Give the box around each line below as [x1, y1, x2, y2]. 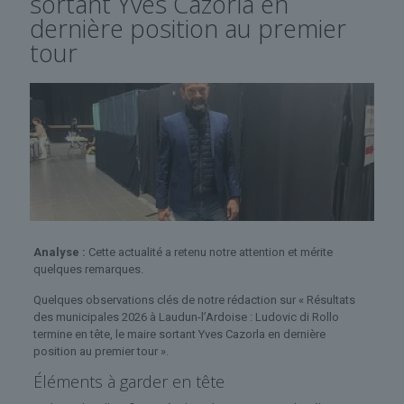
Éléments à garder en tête [32, 370, 225, 392]
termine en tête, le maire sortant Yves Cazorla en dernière [32, 326, 326, 341]
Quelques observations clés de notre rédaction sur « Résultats [32, 292, 355, 307]
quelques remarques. [32, 262, 143, 276]
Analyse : [32, 244, 86, 259]
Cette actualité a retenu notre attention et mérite [85, 244, 333, 259]
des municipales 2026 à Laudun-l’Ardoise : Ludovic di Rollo [32, 309, 339, 324]
